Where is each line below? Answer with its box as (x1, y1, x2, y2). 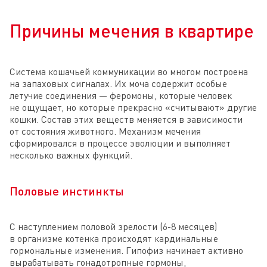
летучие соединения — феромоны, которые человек (10, 89, 232, 102)
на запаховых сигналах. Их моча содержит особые (10, 77, 227, 90)
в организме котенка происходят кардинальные (10, 232, 218, 245)
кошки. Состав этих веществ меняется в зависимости (10, 113, 243, 126)
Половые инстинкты (10, 184, 124, 198)
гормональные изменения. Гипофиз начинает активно (10, 244, 243, 257)
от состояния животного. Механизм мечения (10, 125, 201, 138)
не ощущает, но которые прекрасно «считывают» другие (10, 101, 257, 114)
